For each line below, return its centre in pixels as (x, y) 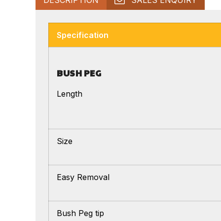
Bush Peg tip (80, 213)
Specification (83, 35)
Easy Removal (83, 177)
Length (70, 93)
